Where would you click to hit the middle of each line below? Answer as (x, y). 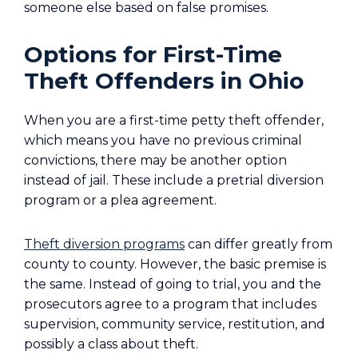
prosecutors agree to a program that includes (170, 304)
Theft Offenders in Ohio (164, 81)
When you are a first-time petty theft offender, (174, 120)
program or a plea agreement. (120, 200)
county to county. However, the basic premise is (175, 264)
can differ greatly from (259, 244)
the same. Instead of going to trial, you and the (173, 284)
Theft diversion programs (104, 244)
